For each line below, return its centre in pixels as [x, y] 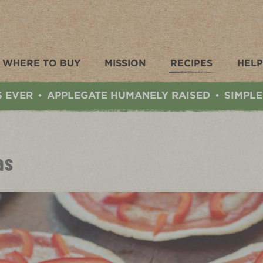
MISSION [125, 63]
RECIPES [192, 63]
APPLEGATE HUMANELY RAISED [129, 95]
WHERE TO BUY [41, 63]
